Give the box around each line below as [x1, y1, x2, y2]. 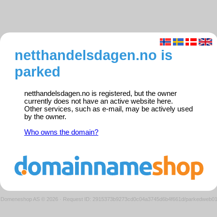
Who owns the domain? [24, 128, 98, 137]
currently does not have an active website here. [24, 97, 173, 106]
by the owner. [24, 113, 66, 121]
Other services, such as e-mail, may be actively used [24, 105, 193, 113]
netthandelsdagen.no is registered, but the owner [24, 90, 177, 98]
